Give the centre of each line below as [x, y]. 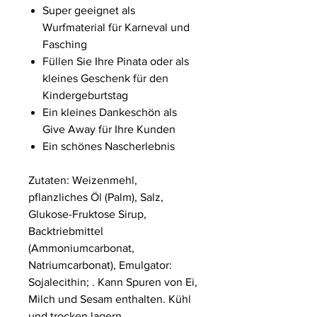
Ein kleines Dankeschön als [110, 112]
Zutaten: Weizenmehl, [83, 180]
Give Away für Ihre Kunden [109, 129]
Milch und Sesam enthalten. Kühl [110, 299]
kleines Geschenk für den [105, 78]
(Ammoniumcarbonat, [81, 248]
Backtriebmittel [66, 231]
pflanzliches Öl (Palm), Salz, [96, 197]
